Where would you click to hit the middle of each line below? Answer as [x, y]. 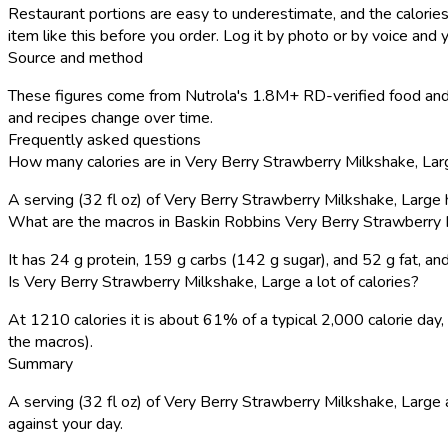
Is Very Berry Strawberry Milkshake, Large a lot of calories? [213, 281]
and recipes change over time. [110, 117]
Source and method [75, 57]
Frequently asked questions [104, 139]
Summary [40, 363]
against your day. [65, 423]
